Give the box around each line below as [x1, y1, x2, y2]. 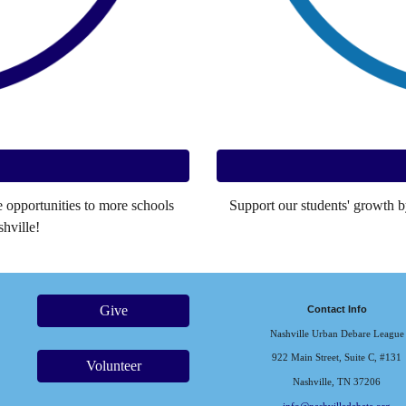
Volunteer [85, 358, 141, 374]
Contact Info [306, 304, 367, 314]
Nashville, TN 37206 [293, 376, 382, 387]
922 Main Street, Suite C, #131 [272, 353, 402, 363]
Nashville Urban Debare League [269, 328, 404, 339]
